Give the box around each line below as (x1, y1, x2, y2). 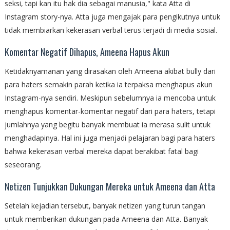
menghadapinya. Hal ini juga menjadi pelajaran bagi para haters (4, 132, 215, 143)
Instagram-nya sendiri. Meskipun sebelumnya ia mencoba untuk (4, 92, 216, 103)
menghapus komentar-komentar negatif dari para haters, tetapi (4, 106, 216, 116)
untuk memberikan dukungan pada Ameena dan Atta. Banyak (4, 214, 208, 224)
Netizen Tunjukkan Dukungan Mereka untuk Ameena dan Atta (4, 179, 215, 193)
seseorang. (4, 159, 41, 169)
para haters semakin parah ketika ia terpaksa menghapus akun (4, 79, 213, 89)
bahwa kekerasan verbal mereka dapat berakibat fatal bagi (4, 146, 199, 156)
